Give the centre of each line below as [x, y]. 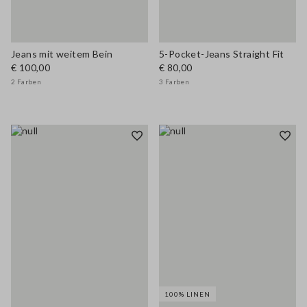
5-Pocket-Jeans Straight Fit [222, 54]
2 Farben [26, 82]
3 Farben [174, 82]
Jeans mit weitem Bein [62, 54]
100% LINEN [187, 294]
